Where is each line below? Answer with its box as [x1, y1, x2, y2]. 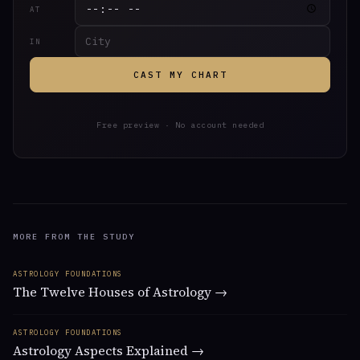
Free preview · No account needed [96, 120, 264, 131]
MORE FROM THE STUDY [13, 231, 135, 243]
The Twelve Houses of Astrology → [13, 283, 227, 301]
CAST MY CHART [133, 69, 227, 81]
